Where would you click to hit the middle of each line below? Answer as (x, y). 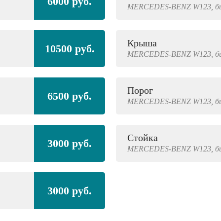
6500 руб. (70, 96)
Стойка (142, 138)
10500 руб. (70, 48)
